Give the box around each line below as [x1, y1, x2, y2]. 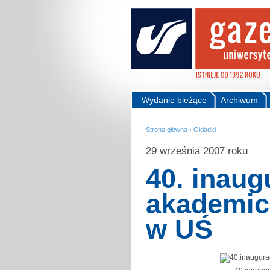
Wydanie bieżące [142, 95, 207, 105]
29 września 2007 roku [146, 145, 248, 157]
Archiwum [221, 95, 258, 105]
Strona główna [146, 126, 187, 133]
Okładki [193, 126, 216, 133]
